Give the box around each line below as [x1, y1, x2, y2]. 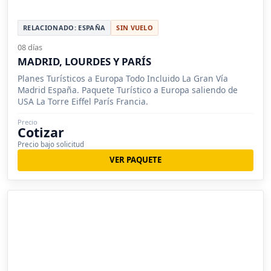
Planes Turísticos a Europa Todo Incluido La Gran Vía [18, 72, 228, 84]
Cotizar [18, 123, 64, 141]
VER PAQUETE [109, 154, 162, 166]
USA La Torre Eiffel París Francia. [18, 95, 148, 107]
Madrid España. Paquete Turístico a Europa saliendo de [18, 83, 238, 96]
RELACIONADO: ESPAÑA [23, 22, 106, 32]
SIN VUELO [116, 22, 154, 32]
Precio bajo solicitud [18, 139, 84, 149]
